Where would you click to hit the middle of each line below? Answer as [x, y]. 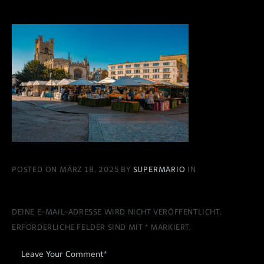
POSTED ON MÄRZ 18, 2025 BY [72, 170]
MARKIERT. [170, 227]
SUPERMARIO [160, 170]
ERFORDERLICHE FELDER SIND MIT [79, 227]
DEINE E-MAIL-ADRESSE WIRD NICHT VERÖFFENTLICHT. [117, 212]
